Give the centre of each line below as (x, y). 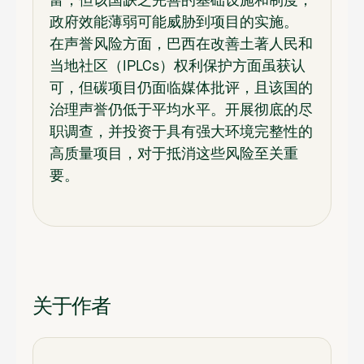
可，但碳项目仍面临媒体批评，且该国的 (181, 88)
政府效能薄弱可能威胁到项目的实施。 (174, 22)
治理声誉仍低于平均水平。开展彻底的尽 (181, 110)
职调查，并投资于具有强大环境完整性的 (181, 132)
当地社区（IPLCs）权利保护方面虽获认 (178, 66)
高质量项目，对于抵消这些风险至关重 (174, 154)
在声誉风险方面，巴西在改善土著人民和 (181, 44)
